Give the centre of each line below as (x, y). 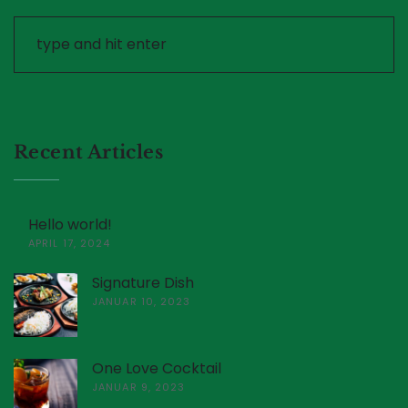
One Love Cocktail (157, 369)
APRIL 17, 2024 (70, 244)
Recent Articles (88, 153)
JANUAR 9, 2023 (139, 388)
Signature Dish (143, 283)
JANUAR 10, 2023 (142, 302)
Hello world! (70, 225)
